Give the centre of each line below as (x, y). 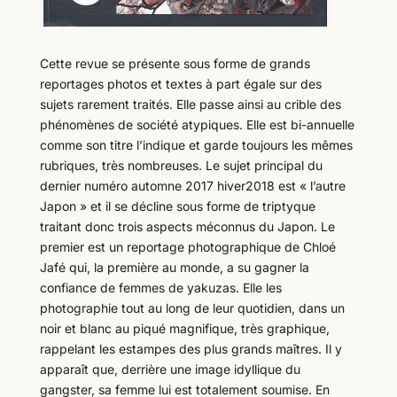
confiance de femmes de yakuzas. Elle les (160, 288)
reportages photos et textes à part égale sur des (180, 84)
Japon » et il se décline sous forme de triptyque (177, 206)
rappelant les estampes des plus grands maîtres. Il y (191, 349)
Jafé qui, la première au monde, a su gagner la (174, 268)
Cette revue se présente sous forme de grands (175, 64)
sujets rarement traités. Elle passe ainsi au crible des (190, 105)
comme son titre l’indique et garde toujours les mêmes (196, 145)
